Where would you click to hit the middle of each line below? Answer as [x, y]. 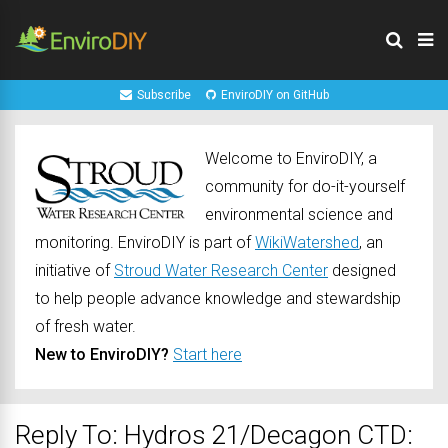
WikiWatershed [307, 242]
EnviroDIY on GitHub [274, 95]
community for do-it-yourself [305, 186]
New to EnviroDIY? [102, 354]
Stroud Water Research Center [221, 270]
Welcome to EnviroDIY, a [291, 158]
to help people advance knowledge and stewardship [218, 298]
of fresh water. [85, 326]
